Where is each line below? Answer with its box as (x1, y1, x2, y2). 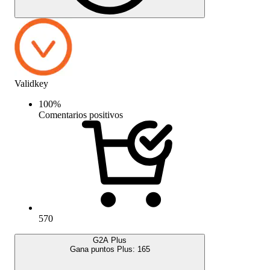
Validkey (14, 78, 48, 89)
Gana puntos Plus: (69, 244, 137, 254)
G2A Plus (93, 235, 127, 245)
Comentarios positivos (39, 109, 123, 120)
